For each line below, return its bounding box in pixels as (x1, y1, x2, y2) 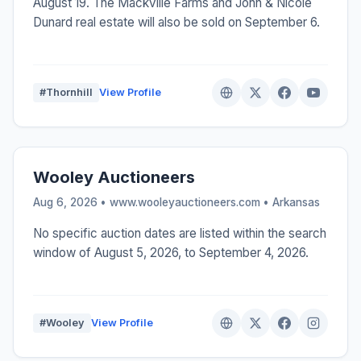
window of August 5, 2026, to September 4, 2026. (33, 245, 309, 261)
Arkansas (272, 196, 320, 210)
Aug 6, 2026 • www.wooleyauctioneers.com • (33, 196, 272, 210)
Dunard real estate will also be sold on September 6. (33, 15, 320, 31)
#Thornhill (39, 86, 93, 99)
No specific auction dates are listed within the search (33, 226, 326, 242)
